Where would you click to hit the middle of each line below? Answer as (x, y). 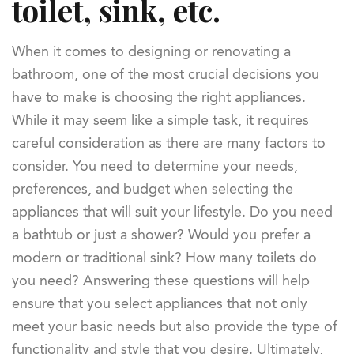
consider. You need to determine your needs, (155, 166)
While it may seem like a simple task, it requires (160, 120)
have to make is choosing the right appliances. (159, 97)
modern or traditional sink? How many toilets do (164, 257)
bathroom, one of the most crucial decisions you (166, 74)
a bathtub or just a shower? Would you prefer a (161, 234)
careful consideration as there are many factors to (169, 143)
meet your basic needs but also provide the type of (175, 326)
